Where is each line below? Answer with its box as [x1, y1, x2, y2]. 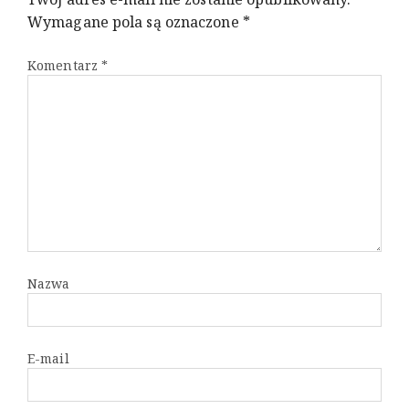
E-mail [27, 349, 69, 367]
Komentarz [27, 56, 101, 74]
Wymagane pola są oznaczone [27, 11, 243, 32]
